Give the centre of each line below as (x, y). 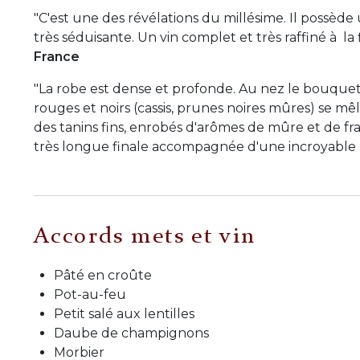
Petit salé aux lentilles (124, 314)
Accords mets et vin (145, 237)
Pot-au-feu (90, 295)
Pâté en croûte (103, 276)
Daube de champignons (131, 333)
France (57, 56)
